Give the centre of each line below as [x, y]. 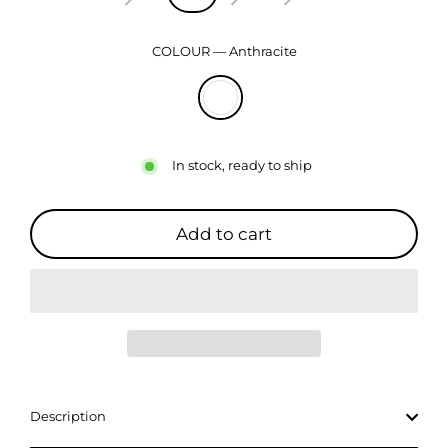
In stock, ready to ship [241, 166]
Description [68, 416]
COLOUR [182, 51]
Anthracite [262, 51]
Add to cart [224, 233]
